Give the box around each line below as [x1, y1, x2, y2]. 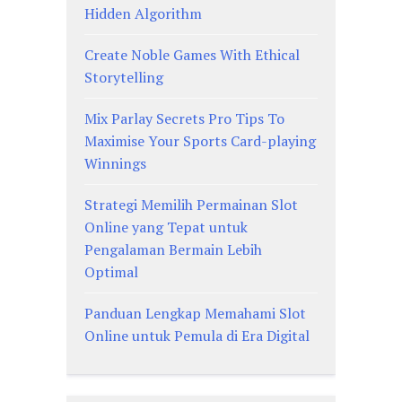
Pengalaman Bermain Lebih [84, 239, 262, 259]
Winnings [84, 153, 146, 173]
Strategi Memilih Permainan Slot [84, 194, 298, 214]
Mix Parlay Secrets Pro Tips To [84, 108, 284, 128]
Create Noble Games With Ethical [84, 44, 300, 65]
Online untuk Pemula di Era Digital [84, 325, 310, 345]
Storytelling [84, 66, 163, 87]
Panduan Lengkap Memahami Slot [84, 302, 306, 323]
